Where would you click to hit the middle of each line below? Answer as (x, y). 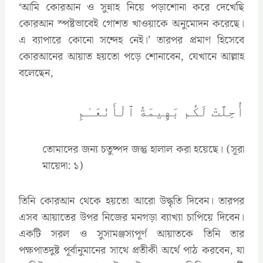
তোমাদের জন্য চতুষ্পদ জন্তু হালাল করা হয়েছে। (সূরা (143, 149)
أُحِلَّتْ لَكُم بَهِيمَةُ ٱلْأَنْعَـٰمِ (161, 111)
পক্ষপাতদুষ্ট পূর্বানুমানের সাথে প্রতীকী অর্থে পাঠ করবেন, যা (131, 250)
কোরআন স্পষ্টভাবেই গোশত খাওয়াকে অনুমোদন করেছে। (131, 23)
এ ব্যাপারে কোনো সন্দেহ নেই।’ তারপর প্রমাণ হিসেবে (131, 40)
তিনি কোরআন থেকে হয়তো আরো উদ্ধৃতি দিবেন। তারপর (131, 201)
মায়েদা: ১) (63, 166)
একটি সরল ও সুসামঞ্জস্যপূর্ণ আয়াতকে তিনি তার (131, 234)
